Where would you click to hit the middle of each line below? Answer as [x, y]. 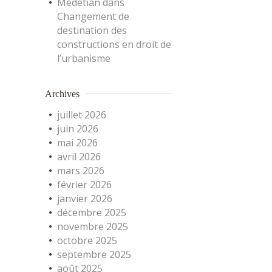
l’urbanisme [84, 58]
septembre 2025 [94, 254]
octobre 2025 [87, 240]
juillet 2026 [82, 115]
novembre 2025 [93, 226]
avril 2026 [79, 157]
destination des [92, 30]
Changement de [93, 16]
